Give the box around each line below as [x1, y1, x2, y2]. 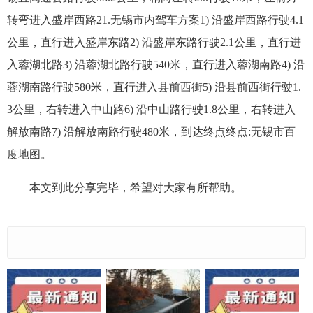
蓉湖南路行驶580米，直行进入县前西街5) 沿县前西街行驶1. [7, 80, 301, 93]
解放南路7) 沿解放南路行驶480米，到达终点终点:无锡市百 [7, 125, 296, 138]
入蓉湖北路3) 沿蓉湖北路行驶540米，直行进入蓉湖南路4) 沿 [7, 58, 305, 71]
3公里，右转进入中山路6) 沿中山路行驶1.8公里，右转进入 [7, 103, 296, 115]
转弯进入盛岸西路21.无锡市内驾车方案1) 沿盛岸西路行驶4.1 [7, 13, 304, 26]
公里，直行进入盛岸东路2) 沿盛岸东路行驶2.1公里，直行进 [7, 36, 301, 48]
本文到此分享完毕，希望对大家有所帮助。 [29, 181, 242, 194]
